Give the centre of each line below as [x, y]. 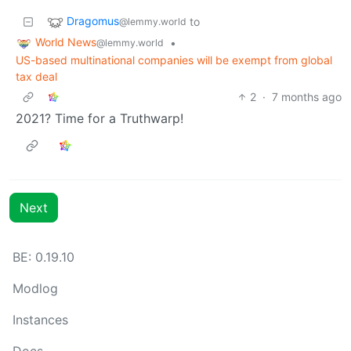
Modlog [35, 288]
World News [66, 42]
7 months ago [307, 96]
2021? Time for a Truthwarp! [100, 118]
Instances [40, 320]
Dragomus [93, 21]
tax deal [36, 76]
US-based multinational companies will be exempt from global [174, 60]
